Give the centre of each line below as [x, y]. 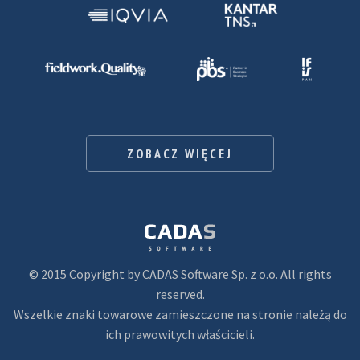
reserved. [180, 294]
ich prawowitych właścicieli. [180, 334]
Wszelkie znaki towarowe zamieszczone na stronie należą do [180, 314]
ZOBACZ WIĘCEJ [180, 153]
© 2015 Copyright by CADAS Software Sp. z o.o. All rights [180, 274]
